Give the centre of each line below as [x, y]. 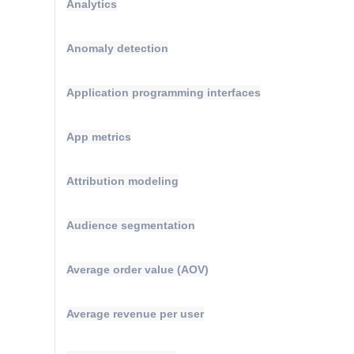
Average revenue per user [135, 314]
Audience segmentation [131, 225]
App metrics [99, 137]
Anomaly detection [117, 48]
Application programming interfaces [164, 92]
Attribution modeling [122, 181]
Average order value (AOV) [137, 269]
